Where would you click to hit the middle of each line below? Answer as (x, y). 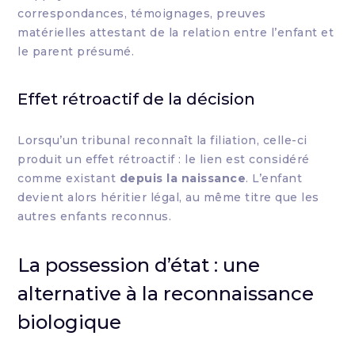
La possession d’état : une (139, 265)
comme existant (69, 178)
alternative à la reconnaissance (166, 294)
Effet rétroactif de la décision (137, 99)
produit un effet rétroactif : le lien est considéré (164, 159)
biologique (70, 322)
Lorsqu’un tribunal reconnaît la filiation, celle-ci (162, 140)
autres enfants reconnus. (95, 216)
